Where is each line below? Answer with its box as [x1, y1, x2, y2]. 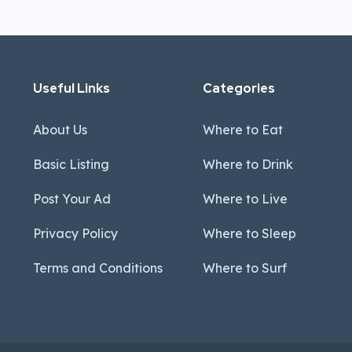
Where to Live [203, 191, 288, 207]
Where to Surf [203, 260, 288, 276]
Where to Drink [203, 156, 294, 172]
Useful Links [32, 80, 110, 97]
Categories [203, 80, 276, 97]
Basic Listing [32, 156, 109, 172]
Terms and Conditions [32, 260, 163, 276]
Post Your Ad [32, 191, 111, 207]
